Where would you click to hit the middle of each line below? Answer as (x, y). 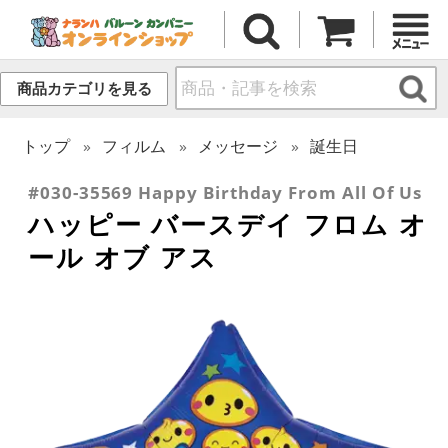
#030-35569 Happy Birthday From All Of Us (225, 192)
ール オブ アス (123, 256)
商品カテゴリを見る (84, 89)
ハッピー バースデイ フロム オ (228, 223)
